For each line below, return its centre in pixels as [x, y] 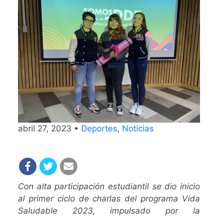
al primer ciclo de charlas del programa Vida [109, 198]
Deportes [100, 128]
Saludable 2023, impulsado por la [109, 210]
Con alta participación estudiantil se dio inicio [109, 186]
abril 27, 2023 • [50, 128]
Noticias [138, 128]
